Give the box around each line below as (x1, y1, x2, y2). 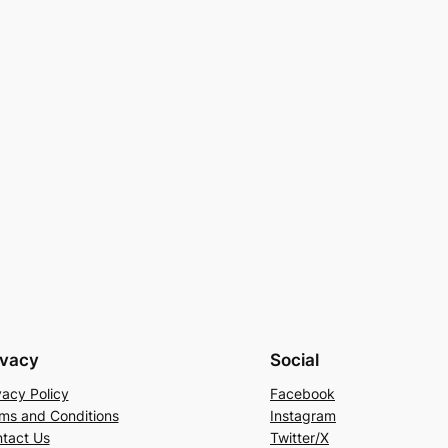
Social (270, 349, 319, 370)
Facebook (270, 385, 335, 403)
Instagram (270, 407, 336, 425)
